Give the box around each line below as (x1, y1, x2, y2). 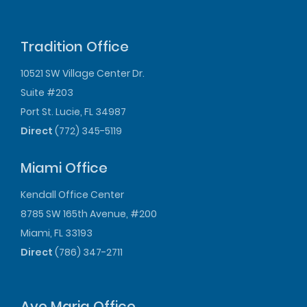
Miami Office (21, 158, 108, 178)
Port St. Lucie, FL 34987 (21, 105, 126, 119)
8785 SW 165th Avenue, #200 (21, 207, 157, 221)
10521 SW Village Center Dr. (21, 66, 145, 81)
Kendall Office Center (21, 188, 124, 202)
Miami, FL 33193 (21, 226, 93, 241)
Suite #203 (21, 86, 73, 100)
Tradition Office (21, 37, 129, 57)
